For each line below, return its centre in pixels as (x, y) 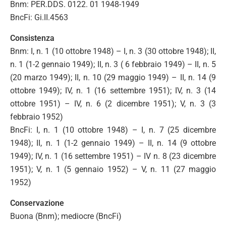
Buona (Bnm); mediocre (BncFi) (66, 216)
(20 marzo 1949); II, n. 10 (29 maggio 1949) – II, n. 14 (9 (113, 77)
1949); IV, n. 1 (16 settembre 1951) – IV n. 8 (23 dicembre (113, 156)
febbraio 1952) (37, 117)
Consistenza (32, 38)
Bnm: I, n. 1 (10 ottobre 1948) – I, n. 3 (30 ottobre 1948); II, (113, 51)
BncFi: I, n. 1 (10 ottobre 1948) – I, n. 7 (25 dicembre (113, 130)
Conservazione (37, 203)
